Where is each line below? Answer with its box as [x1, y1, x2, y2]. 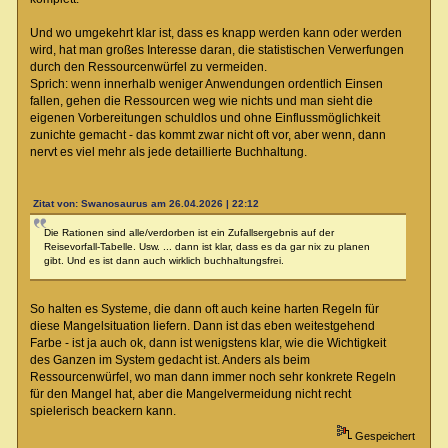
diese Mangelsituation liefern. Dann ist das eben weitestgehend [29, 319, 375, 334]
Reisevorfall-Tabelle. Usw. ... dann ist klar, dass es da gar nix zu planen [43, 241, 370, 253]
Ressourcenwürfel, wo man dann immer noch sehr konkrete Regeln [29, 370, 396, 385]
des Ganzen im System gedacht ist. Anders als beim [29, 353, 310, 368]
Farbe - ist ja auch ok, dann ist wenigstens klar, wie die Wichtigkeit [29, 336, 386, 351]
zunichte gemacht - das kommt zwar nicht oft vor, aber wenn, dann [29, 128, 386, 143]
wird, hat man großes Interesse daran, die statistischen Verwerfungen [29, 43, 404, 58]
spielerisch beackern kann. [29, 404, 176, 419]
